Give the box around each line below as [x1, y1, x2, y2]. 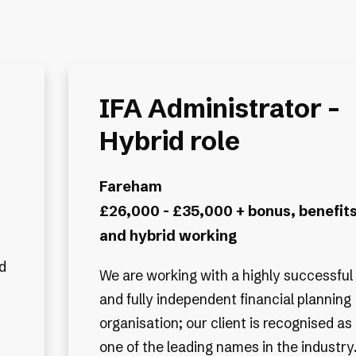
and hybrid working [99, 226, 237, 245]
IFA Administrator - [99, 91, 340, 124]
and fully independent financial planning [99, 291, 351, 308]
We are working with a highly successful [99, 267, 353, 284]
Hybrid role [99, 124, 240, 157]
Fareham [99, 176, 162, 195]
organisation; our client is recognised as [99, 315, 352, 332]
